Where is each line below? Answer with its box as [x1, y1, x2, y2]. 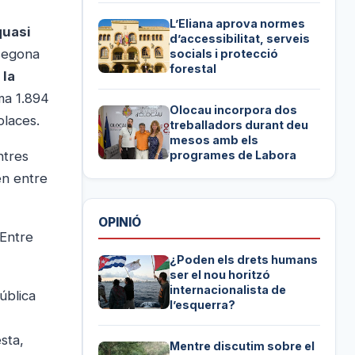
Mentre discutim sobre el [170, 338, 315, 353]
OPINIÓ [98, 214, 142, 230]
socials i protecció [170, 47, 279, 61]
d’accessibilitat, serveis [170, 32, 311, 46]
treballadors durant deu [170, 118, 309, 132]
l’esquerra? [170, 297, 236, 311]
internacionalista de [170, 282, 287, 296]
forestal [170, 62, 217, 76]
